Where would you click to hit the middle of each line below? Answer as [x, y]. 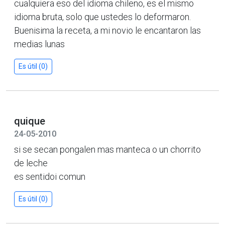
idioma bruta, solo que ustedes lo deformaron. [102, 17]
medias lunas [39, 44]
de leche [31, 163]
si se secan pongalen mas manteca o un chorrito [107, 149]
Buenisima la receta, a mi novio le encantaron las [107, 30]
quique [30, 121]
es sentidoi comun [50, 176]
